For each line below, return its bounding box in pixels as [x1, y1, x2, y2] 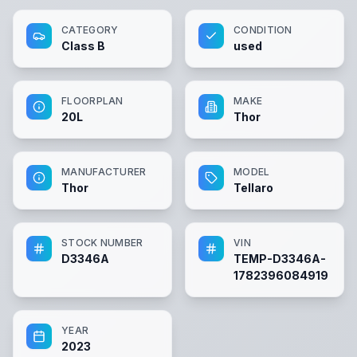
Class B [61, 38, 105, 53]
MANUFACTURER [61, 165, 147, 178]
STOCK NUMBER [61, 236, 143, 249]
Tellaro [233, 180, 273, 194]
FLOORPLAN [61, 94, 124, 107]
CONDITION [233, 23, 292, 36]
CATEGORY [61, 23, 119, 36]
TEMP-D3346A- [233, 251, 326, 265]
